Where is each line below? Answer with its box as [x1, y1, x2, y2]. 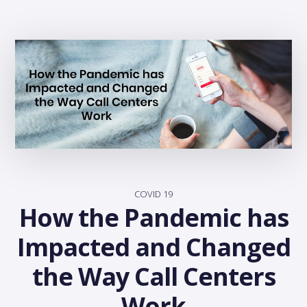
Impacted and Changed [16, 230, 291, 265]
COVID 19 [134, 188, 173, 201]
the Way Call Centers [32, 260, 275, 294]
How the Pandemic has [19, 201, 288, 235]
